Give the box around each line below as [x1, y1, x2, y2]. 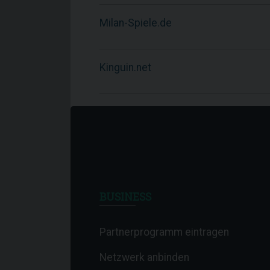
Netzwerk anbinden [99, 251, 189, 263]
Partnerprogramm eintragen [99, 226, 229, 238]
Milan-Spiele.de [99, 17, 172, 29]
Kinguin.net [99, 61, 151, 74]
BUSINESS [99, 190, 151, 204]
